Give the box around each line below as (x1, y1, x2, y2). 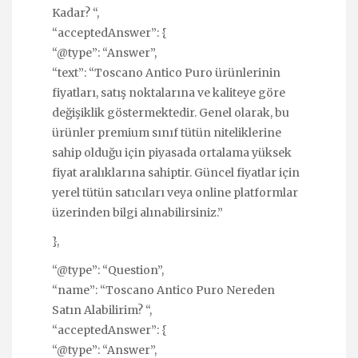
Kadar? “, (52, 5, 99, 20)
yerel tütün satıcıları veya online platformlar (52, 185, 298, 200)
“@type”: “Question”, (52, 263, 164, 278)
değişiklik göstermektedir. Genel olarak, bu (52, 105, 289, 120)
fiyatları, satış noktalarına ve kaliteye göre (52, 85, 285, 100)
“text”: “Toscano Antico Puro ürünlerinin (52, 65, 280, 80)
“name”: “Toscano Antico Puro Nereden (52, 283, 275, 298)
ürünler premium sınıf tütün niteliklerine (52, 125, 281, 140)
